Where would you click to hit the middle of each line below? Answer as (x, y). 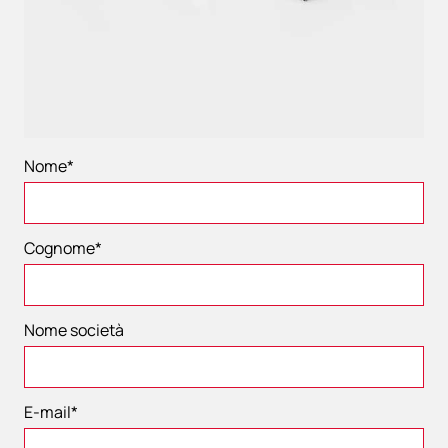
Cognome (59, 248)
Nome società (74, 330)
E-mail (47, 412)
